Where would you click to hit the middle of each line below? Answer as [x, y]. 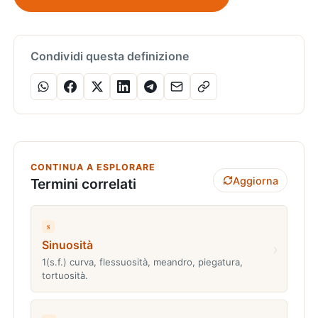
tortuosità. [65, 275]
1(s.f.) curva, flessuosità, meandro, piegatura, [142, 262]
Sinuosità [67, 245]
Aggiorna [255, 180]
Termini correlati [83, 184]
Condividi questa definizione [110, 56]
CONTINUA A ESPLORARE [93, 167]
